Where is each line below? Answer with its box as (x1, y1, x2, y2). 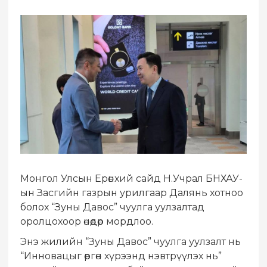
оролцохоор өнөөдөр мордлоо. (20, 216, 153, 228)
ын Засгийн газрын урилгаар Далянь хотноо (20, 187, 243, 199)
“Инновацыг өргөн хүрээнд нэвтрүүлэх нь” (20, 250, 222, 262)
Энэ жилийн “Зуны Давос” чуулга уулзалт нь (20, 236, 241, 248)
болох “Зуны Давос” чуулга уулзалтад (20, 201, 204, 213)
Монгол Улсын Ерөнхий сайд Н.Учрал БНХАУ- (20, 173, 243, 185)
